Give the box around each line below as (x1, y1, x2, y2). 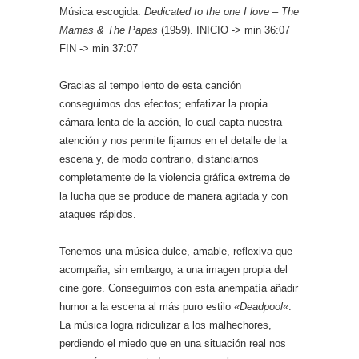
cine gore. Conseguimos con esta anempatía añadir (59, 282, 298, 294)
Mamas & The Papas (59, 24, 158, 36)
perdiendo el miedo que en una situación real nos (59, 337, 286, 349)
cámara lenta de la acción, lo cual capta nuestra (59, 116, 282, 128)
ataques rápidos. (59, 208, 136, 220)
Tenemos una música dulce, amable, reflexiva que (59, 245, 292, 257)
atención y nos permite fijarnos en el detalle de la (59, 135, 287, 147)
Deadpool (240, 301, 283, 313)
